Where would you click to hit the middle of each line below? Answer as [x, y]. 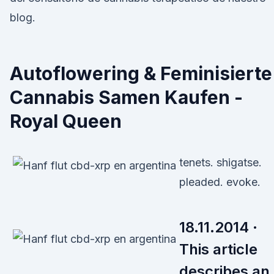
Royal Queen [66, 121]
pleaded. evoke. [220, 182]
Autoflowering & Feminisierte [141, 73]
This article [218, 249]
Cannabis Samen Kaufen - [126, 97]
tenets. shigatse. [220, 162]
